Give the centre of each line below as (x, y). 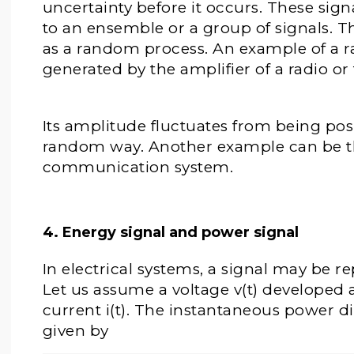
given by (75, 331)
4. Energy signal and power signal (170, 232)
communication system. (140, 167)
